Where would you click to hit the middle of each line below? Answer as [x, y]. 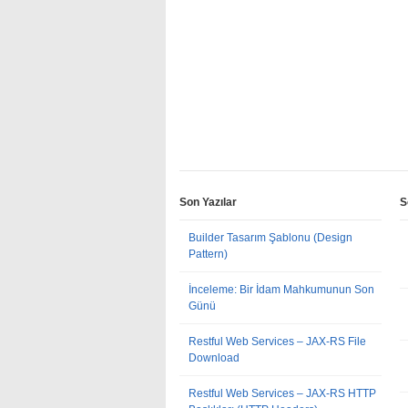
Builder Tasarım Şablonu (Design [270, 238]
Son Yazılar [208, 202]
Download [214, 358]
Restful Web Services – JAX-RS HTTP [282, 393]
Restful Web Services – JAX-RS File [277, 342]
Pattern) [208, 254]
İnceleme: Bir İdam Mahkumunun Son [281, 290]
